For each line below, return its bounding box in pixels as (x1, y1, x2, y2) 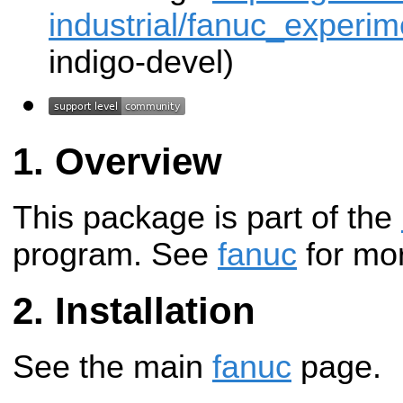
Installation (55, 290, 255, 333)
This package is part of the (13, 199, 401, 236)
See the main (13, 349, 212, 386)
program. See (13, 236, 218, 273)
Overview (55, 139, 222, 183)
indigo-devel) (49, 43, 234, 80)
